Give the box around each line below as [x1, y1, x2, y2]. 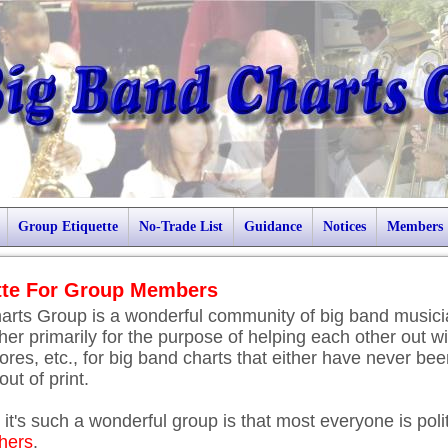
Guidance [244, 219, 302, 234]
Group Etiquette [18, 219, 118, 234]
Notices [323, 219, 366, 234]
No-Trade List [139, 219, 223, 234]
